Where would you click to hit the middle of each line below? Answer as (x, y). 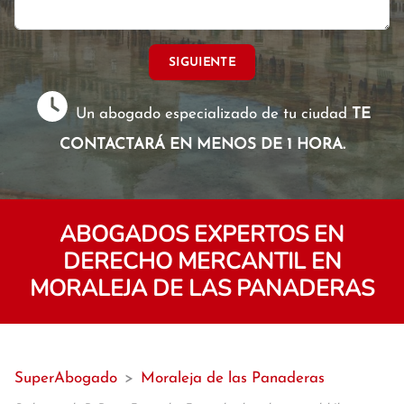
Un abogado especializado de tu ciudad (212, 114)
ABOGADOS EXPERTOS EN (202, 234)
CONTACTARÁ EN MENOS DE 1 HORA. (202, 145)
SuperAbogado (66, 378)
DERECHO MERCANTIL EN (202, 262)
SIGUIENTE (202, 62)
